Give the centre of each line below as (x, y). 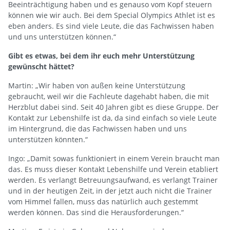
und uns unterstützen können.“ (62, 36)
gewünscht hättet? (41, 66)
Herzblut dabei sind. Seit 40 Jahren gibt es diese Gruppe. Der (113, 107)
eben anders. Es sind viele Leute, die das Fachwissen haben (111, 26)
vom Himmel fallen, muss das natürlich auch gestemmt (103, 201)
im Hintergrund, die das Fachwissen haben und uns (98, 128)
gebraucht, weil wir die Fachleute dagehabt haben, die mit (109, 96)
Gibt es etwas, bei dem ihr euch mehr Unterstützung (101, 55)
